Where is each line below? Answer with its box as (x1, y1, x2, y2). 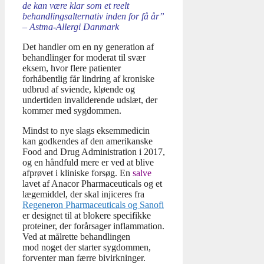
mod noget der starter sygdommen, (22, 242, 151, 253)
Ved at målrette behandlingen (22, 232, 130, 242)
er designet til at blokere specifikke (22, 210, 151, 221)
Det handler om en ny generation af (22, 42, 154, 52)
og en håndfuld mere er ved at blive (22, 157, 154, 168)
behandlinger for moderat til (22, 52, 128, 63)
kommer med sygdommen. (22, 105, 121, 116)
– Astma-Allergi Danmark (22, 22, 119, 32)
